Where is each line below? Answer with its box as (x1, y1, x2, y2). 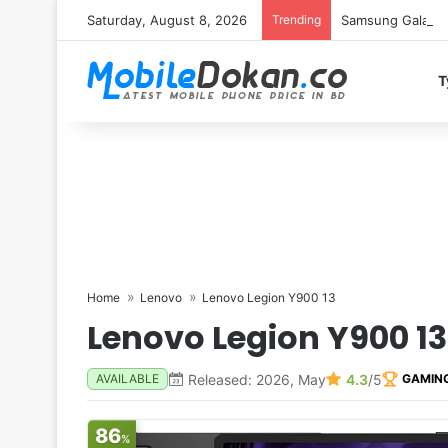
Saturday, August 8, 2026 (87, 12, 247, 28)
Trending (272, 12, 321, 27)
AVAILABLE (96, 371, 159, 386)
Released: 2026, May (188, 370, 326, 388)
